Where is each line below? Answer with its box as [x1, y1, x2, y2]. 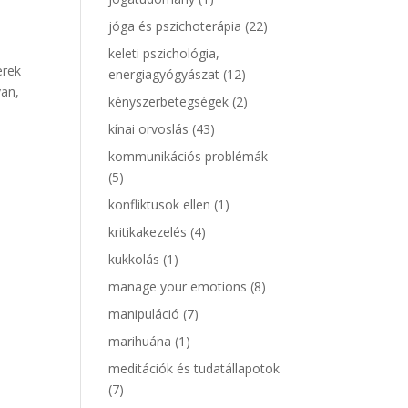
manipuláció [108, 305, 180, 322]
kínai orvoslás [108, 120, 189, 138]
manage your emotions [108, 278, 248, 295]
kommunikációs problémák [108, 148, 269, 165]
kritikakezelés [108, 223, 188, 240]
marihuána [108, 332, 172, 350]
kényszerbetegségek [108, 93, 229, 110]
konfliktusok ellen [108, 196, 211, 213]
